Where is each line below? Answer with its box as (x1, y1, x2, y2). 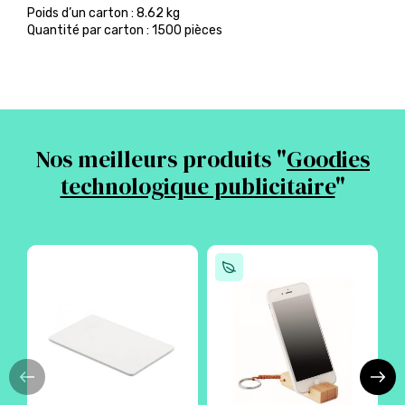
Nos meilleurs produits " (35, 144, 287, 174)
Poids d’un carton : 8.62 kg (27, 5, 180, 21)
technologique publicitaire (60, 171, 335, 202)
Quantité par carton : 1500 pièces (27, 23, 222, 38)
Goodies (287, 144, 370, 174)
